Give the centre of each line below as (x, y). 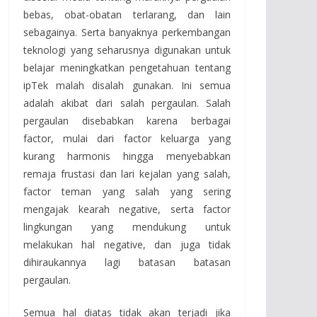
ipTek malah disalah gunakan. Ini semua (127, 85)
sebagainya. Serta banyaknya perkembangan (127, 32)
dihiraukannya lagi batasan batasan (127, 262)
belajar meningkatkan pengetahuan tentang (127, 67)
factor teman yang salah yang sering (127, 191)
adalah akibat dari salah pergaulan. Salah (127, 103)
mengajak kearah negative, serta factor (127, 209)
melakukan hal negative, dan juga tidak (127, 244)
